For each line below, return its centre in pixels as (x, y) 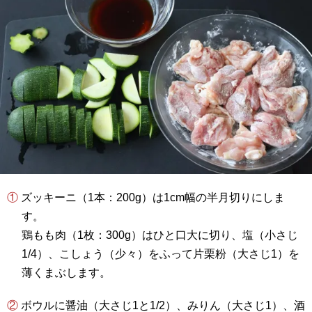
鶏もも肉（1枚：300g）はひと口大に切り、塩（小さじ (159, 235)
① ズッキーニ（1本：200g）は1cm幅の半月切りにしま (13, 198)
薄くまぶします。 (66, 273)
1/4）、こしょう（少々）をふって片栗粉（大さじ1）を (160, 254)
